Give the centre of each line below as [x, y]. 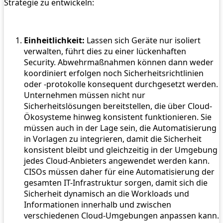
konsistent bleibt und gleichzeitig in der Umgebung [121, 150]
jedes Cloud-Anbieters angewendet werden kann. [117, 161]
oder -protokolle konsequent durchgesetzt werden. [121, 84]
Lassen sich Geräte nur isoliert [143, 41]
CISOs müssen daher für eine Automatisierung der [119, 172]
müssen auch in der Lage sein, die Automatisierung [120, 128]
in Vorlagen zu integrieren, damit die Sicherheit [113, 139]
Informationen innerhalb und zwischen [98, 205]
